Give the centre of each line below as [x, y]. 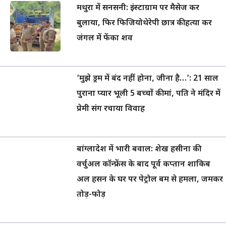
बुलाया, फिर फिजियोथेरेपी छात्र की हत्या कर [144, 23]
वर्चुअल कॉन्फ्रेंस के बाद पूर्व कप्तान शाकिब [144, 165]
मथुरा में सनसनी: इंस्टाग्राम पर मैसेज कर [138, 8]
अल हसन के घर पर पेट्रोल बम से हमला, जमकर [150, 180]
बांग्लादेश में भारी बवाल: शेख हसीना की [138, 150]
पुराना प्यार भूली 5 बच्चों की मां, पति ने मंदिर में [149, 94]
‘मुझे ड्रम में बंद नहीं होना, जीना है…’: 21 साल [148, 79]
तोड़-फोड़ [91, 195]
